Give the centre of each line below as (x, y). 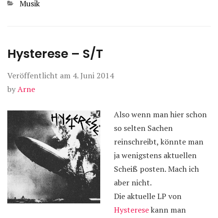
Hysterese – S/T (55, 54)
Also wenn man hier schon (160, 114)
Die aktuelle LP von (148, 196)
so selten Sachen (143, 128)
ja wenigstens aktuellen (155, 155)
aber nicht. (133, 182)
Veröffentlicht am (40, 75)
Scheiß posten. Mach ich (156, 169)
